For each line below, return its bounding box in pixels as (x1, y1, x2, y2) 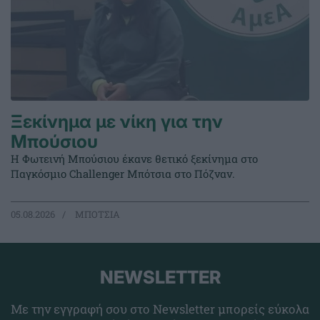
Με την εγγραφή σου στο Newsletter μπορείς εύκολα (11, 301, 309, 318)
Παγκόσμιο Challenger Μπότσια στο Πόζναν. (11, 166, 235, 181)
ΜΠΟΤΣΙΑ (73, 208, 120, 221)
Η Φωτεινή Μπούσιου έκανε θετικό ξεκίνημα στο (11, 151, 258, 166)
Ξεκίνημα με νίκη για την (11, 111, 223, 133)
